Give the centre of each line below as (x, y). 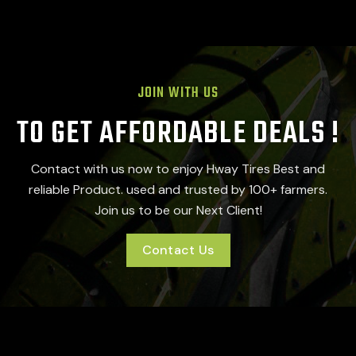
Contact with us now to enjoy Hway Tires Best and (178, 169)
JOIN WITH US (178, 94)
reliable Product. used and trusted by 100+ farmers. (178, 190)
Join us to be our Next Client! (178, 211)
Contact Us (178, 250)
